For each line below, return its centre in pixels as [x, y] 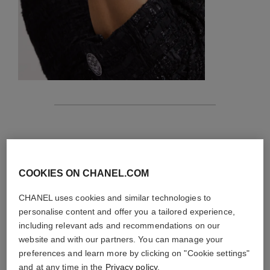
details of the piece [135, 153]
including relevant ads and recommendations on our [120, 225]
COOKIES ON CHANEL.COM [84, 173]
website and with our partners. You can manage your [121, 239]
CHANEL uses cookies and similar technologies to [115, 198]
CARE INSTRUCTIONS [135, 178]
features [49, 133]
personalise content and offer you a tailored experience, [127, 212]
